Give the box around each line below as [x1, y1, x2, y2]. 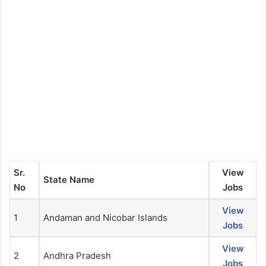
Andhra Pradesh [43, 250, 111, 262]
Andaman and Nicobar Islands [43, 212, 167, 224]
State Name [43, 174, 94, 186]
